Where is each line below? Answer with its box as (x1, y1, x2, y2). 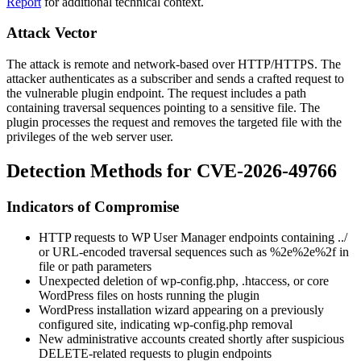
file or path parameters (39, 259, 151, 274)
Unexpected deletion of (39, 274, 160, 288)
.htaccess (242, 274, 287, 288)
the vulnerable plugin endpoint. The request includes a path (6, 85, 306, 100)
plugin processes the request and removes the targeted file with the (6, 114, 342, 129)
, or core (287, 274, 329, 288)
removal (248, 317, 293, 332)
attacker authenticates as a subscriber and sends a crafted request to (6, 71, 344, 85)
